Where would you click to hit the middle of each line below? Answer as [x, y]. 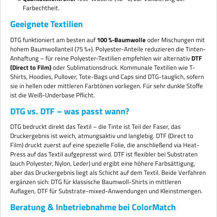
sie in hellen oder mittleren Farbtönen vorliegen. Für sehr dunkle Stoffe [107, 85]
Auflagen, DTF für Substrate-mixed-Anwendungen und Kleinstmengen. [106, 191]
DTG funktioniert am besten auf [54, 39]
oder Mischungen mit [175, 39]
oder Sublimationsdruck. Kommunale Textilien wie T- [123, 67]
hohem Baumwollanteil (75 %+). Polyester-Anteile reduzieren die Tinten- [108, 49]
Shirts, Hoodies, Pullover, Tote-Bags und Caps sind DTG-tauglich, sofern [107, 76]
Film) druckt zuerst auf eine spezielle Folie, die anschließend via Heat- [105, 145]
